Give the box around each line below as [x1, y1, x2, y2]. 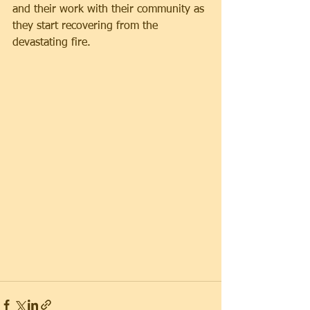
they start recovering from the [12, 21, 161, 32]
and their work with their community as [12, 4, 208, 15]
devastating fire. [12, 37, 91, 48]
